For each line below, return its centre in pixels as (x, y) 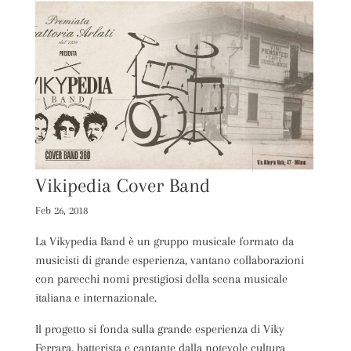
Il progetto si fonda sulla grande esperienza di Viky (159, 329)
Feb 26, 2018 (61, 210)
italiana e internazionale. (96, 298)
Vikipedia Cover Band (122, 185)
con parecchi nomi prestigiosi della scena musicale (161, 279)
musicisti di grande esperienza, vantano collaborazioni (169, 260)
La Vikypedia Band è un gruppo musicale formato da (164, 241)
